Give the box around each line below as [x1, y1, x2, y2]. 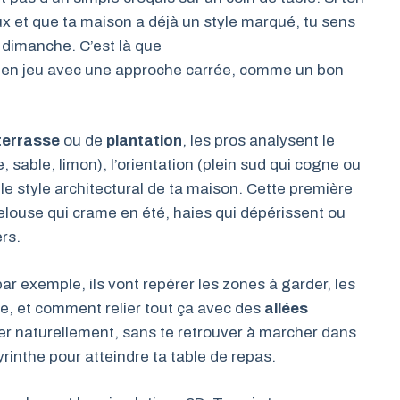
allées [264, 299, 308, 317]
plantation [106, 132, 182, 149]
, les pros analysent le [182, 132, 335, 149]
